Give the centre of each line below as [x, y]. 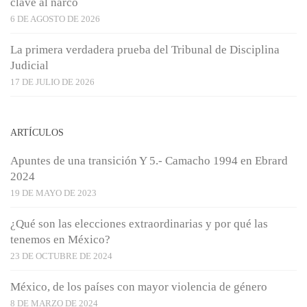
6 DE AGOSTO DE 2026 [55, 19]
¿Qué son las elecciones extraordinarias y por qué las [139, 224]
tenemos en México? [60, 240]
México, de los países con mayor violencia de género [139, 287]
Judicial [29, 66]
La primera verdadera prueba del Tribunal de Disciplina [145, 50]
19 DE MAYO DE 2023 [53, 193]
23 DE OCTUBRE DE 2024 [61, 256]
